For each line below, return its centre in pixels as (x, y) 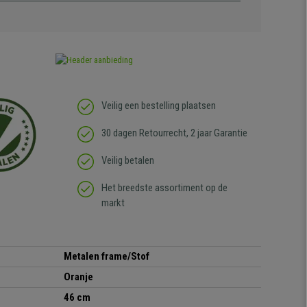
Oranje (79, 277)
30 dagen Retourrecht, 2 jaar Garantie (174, 133)
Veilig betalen (127, 161)
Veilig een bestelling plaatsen (158, 106)
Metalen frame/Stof (107, 257)
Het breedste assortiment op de (164, 188)
